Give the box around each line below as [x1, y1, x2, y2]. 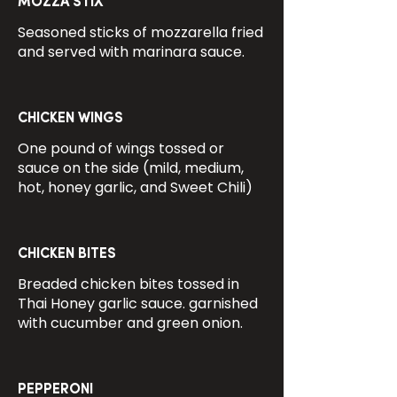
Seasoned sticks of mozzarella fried [18, 22, 263, 43]
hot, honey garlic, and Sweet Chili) [18, 177, 253, 198]
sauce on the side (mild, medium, [18, 158, 244, 178]
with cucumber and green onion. [18, 313, 243, 333]
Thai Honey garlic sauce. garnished [18, 293, 258, 314]
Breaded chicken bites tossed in [18, 274, 239, 294]
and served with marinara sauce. [18, 42, 245, 62]
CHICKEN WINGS [18, 112, 123, 126]
